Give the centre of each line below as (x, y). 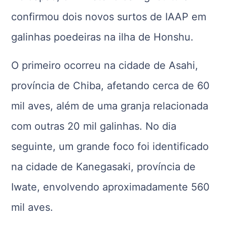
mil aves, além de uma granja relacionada (110, 106)
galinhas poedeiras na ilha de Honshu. (103, 37)
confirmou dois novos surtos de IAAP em (109, 16)
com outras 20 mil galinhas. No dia (94, 126)
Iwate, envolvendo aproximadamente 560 (111, 187)
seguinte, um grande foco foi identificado (110, 146)
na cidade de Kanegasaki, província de (104, 166)
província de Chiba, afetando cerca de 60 (111, 85)
